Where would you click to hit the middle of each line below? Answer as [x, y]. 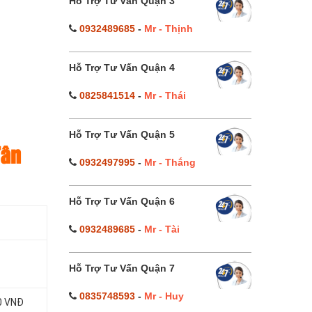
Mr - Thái [165, 95]
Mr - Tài [162, 229]
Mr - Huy [164, 296]
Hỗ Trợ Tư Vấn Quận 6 [122, 201]
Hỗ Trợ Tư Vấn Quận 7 [122, 268]
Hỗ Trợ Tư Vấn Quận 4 [122, 68]
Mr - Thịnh [168, 29]
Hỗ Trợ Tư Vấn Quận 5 [122, 134]
